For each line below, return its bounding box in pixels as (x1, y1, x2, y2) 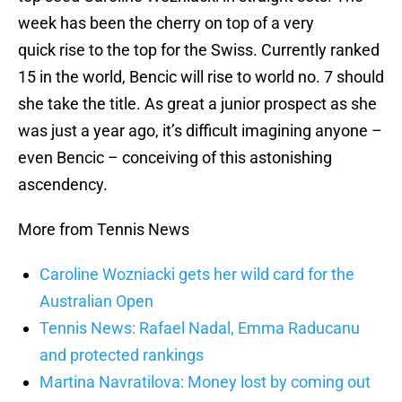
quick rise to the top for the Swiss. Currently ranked (18, 40, 380, 60)
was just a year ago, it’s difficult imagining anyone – (18, 121, 382, 141)
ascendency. (18, 175, 108, 195)
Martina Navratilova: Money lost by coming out (39, 372, 371, 392)
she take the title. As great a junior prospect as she (18, 94, 377, 114)
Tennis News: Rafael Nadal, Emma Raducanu (39, 319, 360, 338)
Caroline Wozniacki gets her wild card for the (39, 265, 354, 284)
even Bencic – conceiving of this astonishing (18, 148, 332, 168)
